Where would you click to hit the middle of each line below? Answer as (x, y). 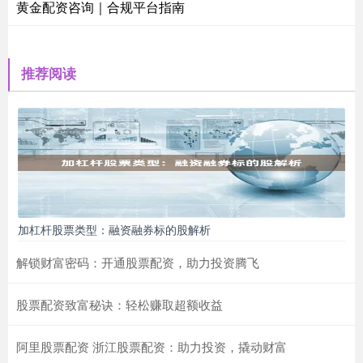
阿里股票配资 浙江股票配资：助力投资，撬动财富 (152, 347)
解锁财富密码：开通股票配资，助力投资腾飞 (138, 263)
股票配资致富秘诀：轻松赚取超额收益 (120, 305)
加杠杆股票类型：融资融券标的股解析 (114, 230)
